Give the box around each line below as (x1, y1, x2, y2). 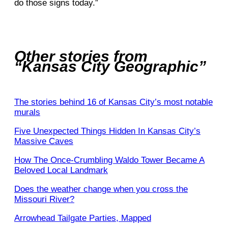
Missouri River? (14, 194, 74, 205)
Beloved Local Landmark (14, 165, 108, 176)
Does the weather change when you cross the (14, 184, 188, 194)
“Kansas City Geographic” (14, 58, 206, 75)
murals (14, 107, 40, 118)
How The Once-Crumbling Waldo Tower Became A (14, 155, 205, 165)
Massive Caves (14, 136, 73, 147)
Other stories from (14, 48, 148, 65)
